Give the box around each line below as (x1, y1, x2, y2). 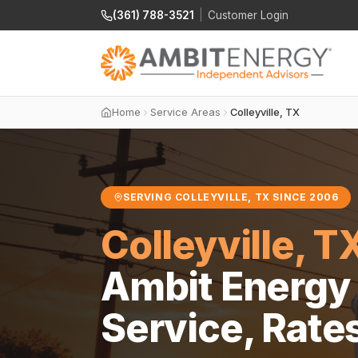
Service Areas (150, 106, 221, 118)
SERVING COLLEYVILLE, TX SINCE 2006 (123, 191, 339, 203)
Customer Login (208, 9, 288, 22)
